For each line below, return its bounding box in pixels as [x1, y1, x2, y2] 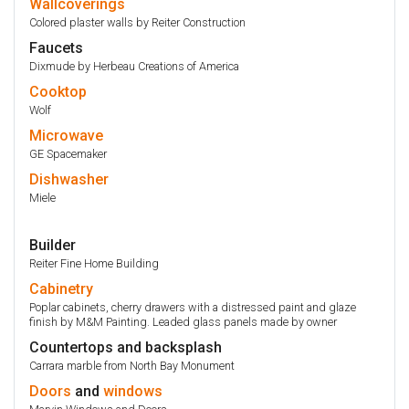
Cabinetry [29, 279, 93, 298]
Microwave [29, 126, 103, 144]
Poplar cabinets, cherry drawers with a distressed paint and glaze [29, 299, 356, 314]
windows [103, 382, 163, 400]
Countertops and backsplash [29, 338, 222, 356]
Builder [29, 236, 76, 254]
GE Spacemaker [29, 146, 107, 161]
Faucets [29, 38, 83, 57]
